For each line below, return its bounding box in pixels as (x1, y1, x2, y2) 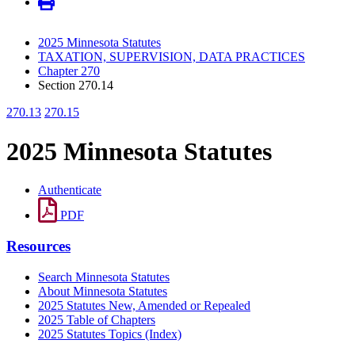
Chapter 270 (38, 64, 100, 78)
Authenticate (38, 183, 101, 197)
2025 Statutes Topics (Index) (38, 326, 181, 341)
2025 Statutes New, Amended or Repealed (38, 298, 250, 312)
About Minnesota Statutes (38, 284, 167, 298)
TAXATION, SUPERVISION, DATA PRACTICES (38, 50, 305, 64)
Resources (6, 237, 71, 254)
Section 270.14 (38, 78, 113, 93)
